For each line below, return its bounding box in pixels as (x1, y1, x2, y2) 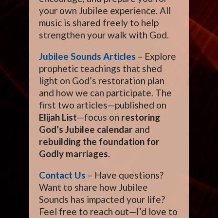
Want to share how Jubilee (39, 182, 148, 193)
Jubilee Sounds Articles (39, 51, 136, 62)
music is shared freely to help (39, 17, 159, 28)
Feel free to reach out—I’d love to (39, 206, 178, 217)
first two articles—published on (39, 99, 166, 110)
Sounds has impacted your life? (39, 194, 165, 205)
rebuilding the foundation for (39, 136, 160, 147)
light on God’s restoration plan (39, 75, 164, 86)
